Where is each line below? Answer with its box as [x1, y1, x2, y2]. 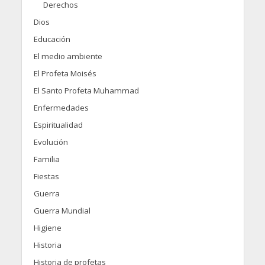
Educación [33, 34, 70, 45]
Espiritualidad [33, 119, 83, 131]
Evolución [33, 137, 68, 148]
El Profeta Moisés [33, 68, 96, 79]
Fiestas [33, 171, 59, 182]
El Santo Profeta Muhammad [33, 85, 139, 96]
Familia [33, 154, 60, 165]
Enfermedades [33, 102, 89, 114]
